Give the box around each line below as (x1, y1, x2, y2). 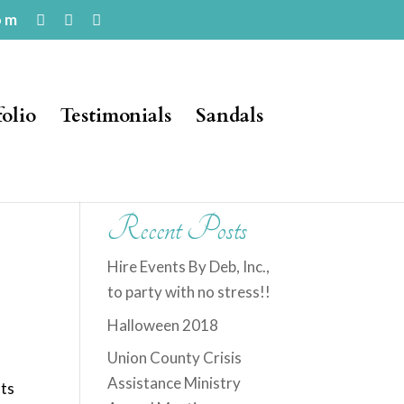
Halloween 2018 (107, 315, 219, 335)
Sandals (195, 103, 263, 129)
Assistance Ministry (107, 373, 242, 392)
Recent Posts (107, 210, 248, 249)
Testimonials (60, 103, 171, 129)
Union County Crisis (107, 348, 243, 367)
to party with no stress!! (107, 282, 271, 301)
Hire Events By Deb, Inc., (107, 257, 271, 276)
